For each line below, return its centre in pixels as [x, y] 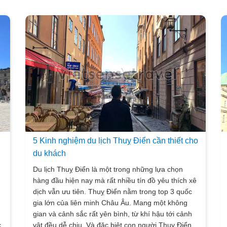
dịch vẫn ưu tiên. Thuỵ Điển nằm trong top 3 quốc [113, 192]
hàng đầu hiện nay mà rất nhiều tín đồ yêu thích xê [115, 180]
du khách [50, 153]
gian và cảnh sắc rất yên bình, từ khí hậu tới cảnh [113, 214]
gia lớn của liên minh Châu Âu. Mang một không [110, 203]
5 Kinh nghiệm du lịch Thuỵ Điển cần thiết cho [116, 141]
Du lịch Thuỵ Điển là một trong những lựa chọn [108, 169]
